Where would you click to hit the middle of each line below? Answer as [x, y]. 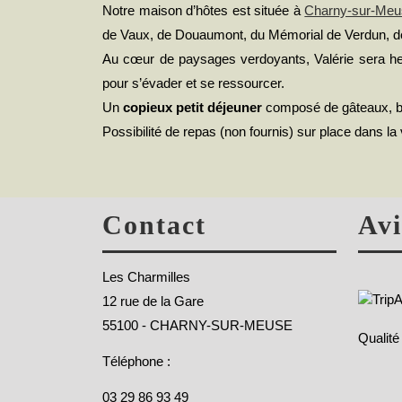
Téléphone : [136, 362]
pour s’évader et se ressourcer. [193, 83]
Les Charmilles [146, 277]
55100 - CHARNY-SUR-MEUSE [197, 326]
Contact [154, 225]
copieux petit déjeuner [192, 107]
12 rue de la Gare [153, 301]
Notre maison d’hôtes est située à [204, 10]
